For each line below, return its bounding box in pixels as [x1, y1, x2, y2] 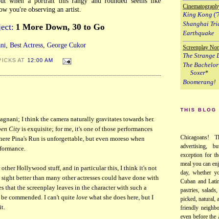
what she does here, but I [88, 194, 153, 201]
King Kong [182, 10, 212, 18]
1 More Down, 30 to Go [16, 22, 105, 32]
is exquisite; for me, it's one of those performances [20, 126, 153, 133]
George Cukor [47, 41, 86, 49]
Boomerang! [182, 78, 216, 86]
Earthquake [182, 29, 214, 37]
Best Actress [10, 41, 43, 49]
